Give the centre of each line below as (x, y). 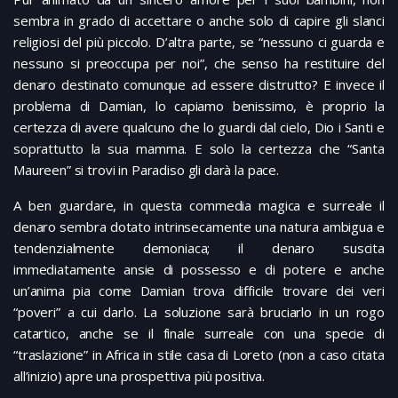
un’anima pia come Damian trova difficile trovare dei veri (199, 291)
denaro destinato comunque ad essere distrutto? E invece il (199, 85)
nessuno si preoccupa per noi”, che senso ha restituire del (199, 64)
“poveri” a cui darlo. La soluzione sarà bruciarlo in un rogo (199, 312)
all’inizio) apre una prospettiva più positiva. (139, 376)
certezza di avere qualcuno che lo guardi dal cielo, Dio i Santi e (199, 127)
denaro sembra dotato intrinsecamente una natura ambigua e (199, 227)
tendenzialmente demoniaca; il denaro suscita (199, 248)
